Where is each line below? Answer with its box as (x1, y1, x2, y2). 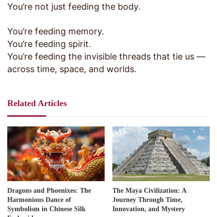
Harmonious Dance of (7, 196, 71, 204)
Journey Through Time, (112, 196, 183, 204)
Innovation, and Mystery (112, 205, 185, 213)
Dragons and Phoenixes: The (7, 187, 91, 195)
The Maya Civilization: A (112, 187, 186, 195)
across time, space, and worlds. (7, 64, 137, 75)
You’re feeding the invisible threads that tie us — (7, 51, 205, 62)
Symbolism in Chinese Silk (7, 205, 86, 213)
